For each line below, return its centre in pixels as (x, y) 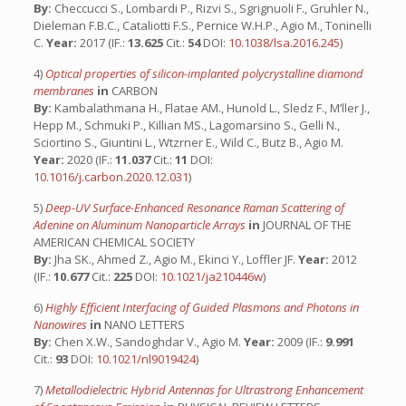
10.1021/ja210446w (211, 276)
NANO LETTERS (143, 324)
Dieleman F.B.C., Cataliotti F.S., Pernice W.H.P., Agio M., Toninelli (202, 25)
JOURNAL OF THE (305, 225)
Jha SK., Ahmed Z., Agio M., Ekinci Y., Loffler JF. (174, 259)
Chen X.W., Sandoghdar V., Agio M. (147, 342)
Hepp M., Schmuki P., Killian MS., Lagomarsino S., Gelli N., (186, 125)
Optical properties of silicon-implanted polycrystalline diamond (204, 73)
